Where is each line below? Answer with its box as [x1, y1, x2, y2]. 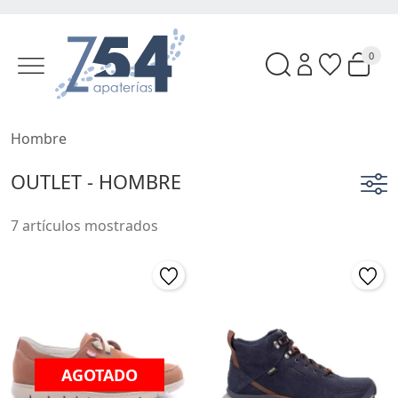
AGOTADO [61, 363, 138, 386]
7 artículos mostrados [11, 216, 158, 236]
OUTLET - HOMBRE [11, 169, 181, 195]
